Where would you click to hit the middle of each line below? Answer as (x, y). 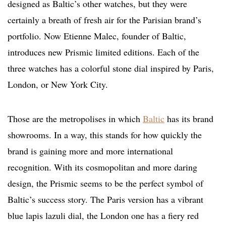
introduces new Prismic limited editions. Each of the (103, 52)
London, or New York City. (58, 84)
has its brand (189, 119)
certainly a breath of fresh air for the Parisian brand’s (104, 20)
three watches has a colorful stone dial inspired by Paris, (111, 68)
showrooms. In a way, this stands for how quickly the (105, 135)
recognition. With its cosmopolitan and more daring (102, 167)
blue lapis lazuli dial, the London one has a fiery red (103, 216)
